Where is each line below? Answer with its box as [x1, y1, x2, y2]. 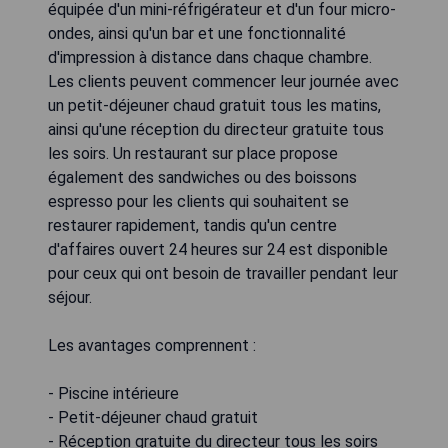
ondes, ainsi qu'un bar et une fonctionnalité [48, 24, 346, 44]
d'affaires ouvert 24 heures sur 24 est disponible [48, 240, 388, 260]
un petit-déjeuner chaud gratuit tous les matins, [48, 96, 381, 116]
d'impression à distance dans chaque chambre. [48, 48, 372, 68]
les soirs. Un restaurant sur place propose [48, 144, 338, 164]
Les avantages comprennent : [48, 336, 256, 356]
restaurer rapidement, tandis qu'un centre [48, 216, 337, 236]
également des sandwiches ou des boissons [48, 168, 357, 188]
